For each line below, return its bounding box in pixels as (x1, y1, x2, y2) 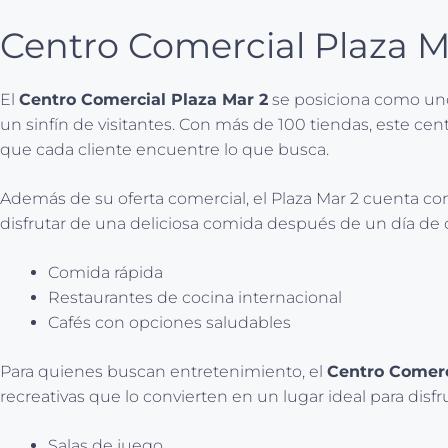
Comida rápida (48, 262, 163, 282)
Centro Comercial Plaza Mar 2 (19, 89, 268, 109)
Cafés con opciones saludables (48, 312, 291, 332)
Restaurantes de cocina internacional (48, 287, 342, 307)
